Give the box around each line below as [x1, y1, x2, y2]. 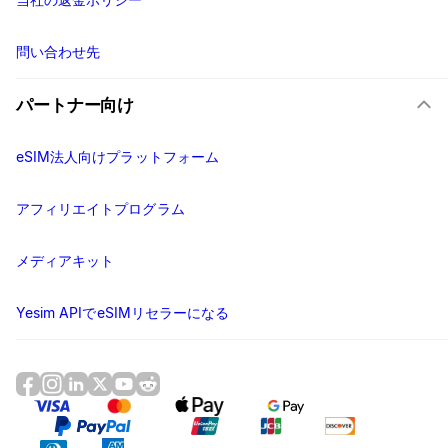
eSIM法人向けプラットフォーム [16, 148, 219, 166]
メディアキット [16, 252, 115, 270]
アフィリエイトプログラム [16, 200, 185, 218]
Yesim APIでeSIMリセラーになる [16, 304, 230, 322]
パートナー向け [16, 95, 135, 116]
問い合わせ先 [16, 43, 101, 61]
